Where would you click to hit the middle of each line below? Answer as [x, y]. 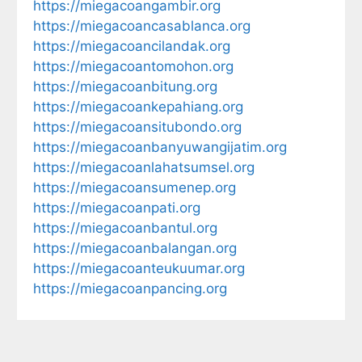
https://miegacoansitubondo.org [137, 126]
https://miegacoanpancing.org [130, 288]
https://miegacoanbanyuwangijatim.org [160, 147]
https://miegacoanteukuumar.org [139, 268]
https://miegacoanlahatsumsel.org [144, 167]
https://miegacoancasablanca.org [142, 25]
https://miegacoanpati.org [117, 207]
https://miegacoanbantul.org [125, 227]
